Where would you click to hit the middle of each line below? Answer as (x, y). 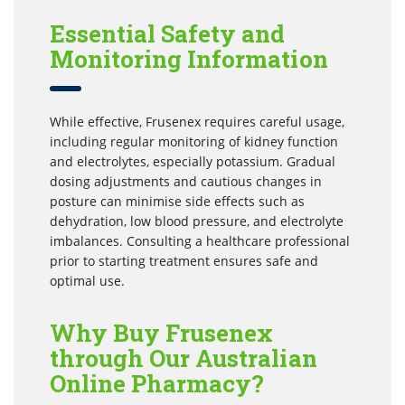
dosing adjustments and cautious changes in (186, 181)
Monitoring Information (189, 58)
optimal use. (87, 280)
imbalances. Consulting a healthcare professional (200, 240)
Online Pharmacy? (157, 383)
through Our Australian (184, 358)
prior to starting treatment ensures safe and (184, 260)
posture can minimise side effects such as (177, 201)
